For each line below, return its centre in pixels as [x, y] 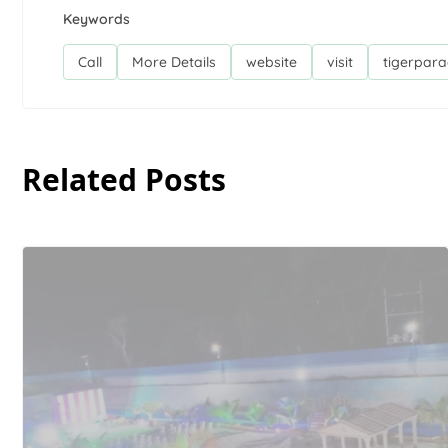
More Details [174, 61]
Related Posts [124, 179]
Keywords [96, 18]
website [271, 61]
